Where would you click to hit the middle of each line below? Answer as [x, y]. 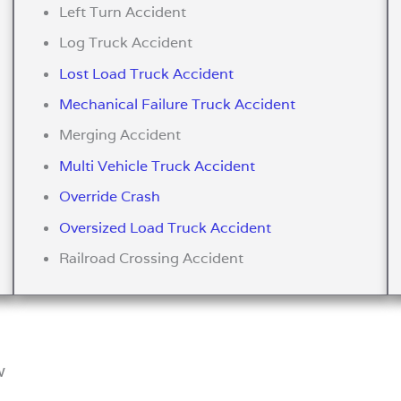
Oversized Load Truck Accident [166, 227]
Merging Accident [120, 135]
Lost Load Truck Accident [147, 73]
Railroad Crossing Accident [152, 258]
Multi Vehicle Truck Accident [158, 166]
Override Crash [110, 197]
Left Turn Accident [123, 12]
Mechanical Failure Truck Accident [178, 104]
